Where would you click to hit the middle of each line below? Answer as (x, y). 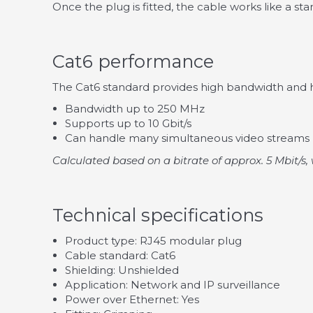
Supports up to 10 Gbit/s (128, 124)
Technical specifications (158, 215)
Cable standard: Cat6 (120, 255)
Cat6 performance (133, 61)
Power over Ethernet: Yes (132, 299)
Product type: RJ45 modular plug (153, 240)
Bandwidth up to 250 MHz (135, 109)
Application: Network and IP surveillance (173, 284)
